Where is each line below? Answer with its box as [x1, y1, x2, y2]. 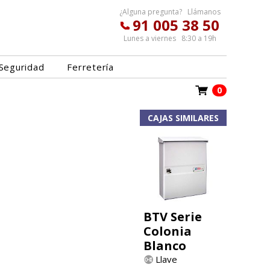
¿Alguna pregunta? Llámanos [119, 7, 221, 17]
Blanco [143, 237, 186, 254]
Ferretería [67, 61, 114, 73]
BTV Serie [143, 209, 202, 225]
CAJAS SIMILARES [148, 112, 219, 124]
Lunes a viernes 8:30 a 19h [124, 33, 216, 43]
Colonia [143, 223, 192, 240]
